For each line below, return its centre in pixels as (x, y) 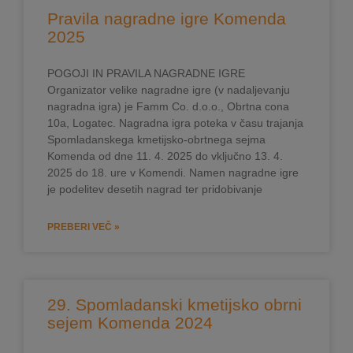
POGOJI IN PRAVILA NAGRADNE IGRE (146, 73)
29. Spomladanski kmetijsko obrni (175, 304)
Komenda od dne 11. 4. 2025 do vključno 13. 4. (165, 156)
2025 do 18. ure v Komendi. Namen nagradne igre (173, 172)
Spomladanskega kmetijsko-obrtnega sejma (156, 139)
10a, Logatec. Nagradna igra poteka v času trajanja (175, 123)
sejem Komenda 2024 (130, 322)
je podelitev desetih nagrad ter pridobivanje (155, 189)
